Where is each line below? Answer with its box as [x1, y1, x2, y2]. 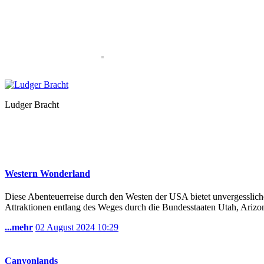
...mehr [5, 222, 33, 233]
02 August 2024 [35, 222, 97, 233]
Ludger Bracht [5, 100, 59, 110]
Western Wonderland [5, 168, 90, 179]
